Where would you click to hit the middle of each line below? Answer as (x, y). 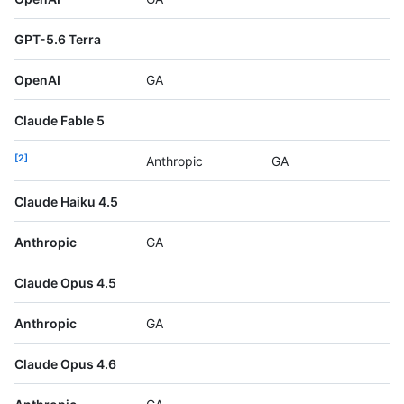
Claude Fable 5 (60, 121)
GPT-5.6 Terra (58, 40)
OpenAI (37, 80)
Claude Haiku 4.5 (66, 202)
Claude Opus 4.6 (65, 364)
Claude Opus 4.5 (65, 283)
